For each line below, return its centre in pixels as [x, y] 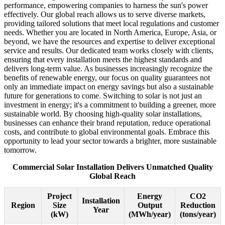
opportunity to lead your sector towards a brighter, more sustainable [110, 141]
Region [23, 205]
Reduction [198, 205]
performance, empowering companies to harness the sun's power [106, 6]
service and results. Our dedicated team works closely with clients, [109, 51]
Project [60, 196]
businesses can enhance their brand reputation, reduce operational [107, 123]
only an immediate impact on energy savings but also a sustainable [109, 87]
